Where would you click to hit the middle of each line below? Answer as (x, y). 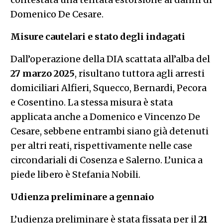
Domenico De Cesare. (57, 14)
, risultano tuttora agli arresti (139, 73)
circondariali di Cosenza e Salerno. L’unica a (106, 160)
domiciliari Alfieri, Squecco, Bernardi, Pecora (108, 88)
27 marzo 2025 (42, 73)
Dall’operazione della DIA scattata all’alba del (110, 59)
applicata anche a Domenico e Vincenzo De (105, 116)
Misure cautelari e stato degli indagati (98, 36)
